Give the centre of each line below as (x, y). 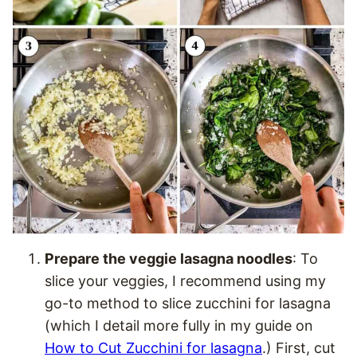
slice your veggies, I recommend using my (185, 281)
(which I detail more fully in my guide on (179, 326)
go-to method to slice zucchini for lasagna (188, 303)
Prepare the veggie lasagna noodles (169, 259)
